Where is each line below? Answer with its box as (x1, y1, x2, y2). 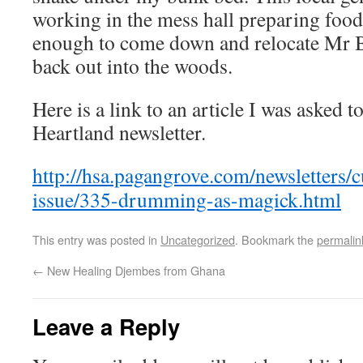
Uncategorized (160, 231, 235, 248)
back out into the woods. (32, 52, 233, 79)
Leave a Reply (32, 310, 180, 342)
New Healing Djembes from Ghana (44, 262, 225, 279)
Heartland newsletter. (32, 118, 206, 146)
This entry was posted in (32, 231, 160, 248)
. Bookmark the (235, 231, 317, 248)
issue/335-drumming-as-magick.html (32, 186, 341, 213)
